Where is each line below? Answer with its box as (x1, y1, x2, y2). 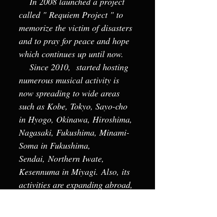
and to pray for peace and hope (19, 35, 129, 46)
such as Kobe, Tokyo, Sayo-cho (19, 100, 127, 112)
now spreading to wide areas (19, 87, 120, 99)
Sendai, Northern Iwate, (19, 153, 104, 164)
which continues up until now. (19, 48, 124, 60)
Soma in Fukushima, (19, 139, 91, 151)
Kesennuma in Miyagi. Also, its (19, 166, 130, 177)
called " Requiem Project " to (19, 9, 123, 20)
